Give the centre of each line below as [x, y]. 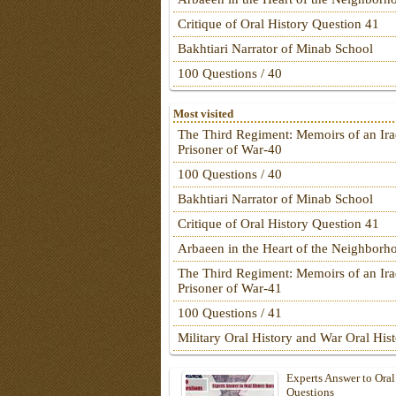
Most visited [203, 114]
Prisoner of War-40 [230, 150]
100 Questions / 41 [230, 313]
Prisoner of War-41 [230, 289]
